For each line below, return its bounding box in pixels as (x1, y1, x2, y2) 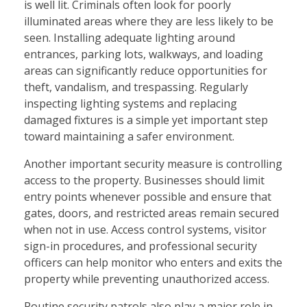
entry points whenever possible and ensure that (24, 188, 271, 204)
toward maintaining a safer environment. (24, 128, 234, 144)
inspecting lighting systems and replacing (24, 95, 237, 111)
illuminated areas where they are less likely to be (24, 13, 273, 29)
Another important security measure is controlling (24, 156, 282, 171)
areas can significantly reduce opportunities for (24, 62, 267, 78)
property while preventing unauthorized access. (24, 271, 269, 286)
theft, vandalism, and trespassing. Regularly (24, 79, 248, 95)
